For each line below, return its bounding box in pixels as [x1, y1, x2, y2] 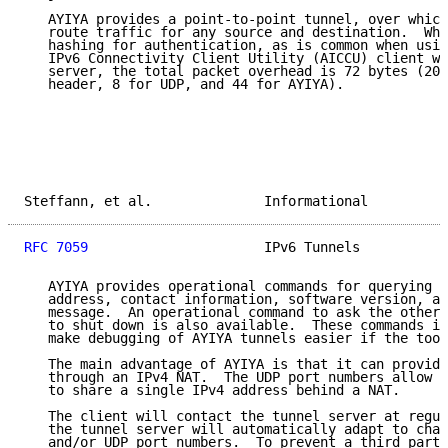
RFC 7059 [24, 239, 88, 256]
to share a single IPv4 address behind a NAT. [24, 382, 400, 399]
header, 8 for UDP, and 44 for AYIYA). [24, 76, 344, 93]
